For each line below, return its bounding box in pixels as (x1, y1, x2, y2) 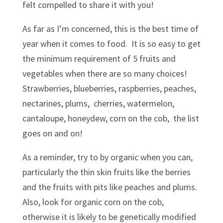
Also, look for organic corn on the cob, (22, 196, 164, 208)
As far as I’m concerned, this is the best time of (22, 23, 199, 34)
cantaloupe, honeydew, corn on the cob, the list (22, 112, 199, 124)
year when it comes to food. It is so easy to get (22, 38, 201, 49)
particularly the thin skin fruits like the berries (22, 166, 191, 178)
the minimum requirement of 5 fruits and (22, 53, 176, 64)
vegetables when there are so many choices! (22, 68, 189, 79)
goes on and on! (22, 127, 83, 139)
